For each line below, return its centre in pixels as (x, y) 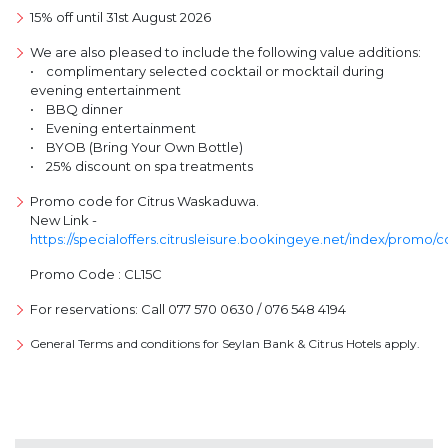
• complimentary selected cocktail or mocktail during (207, 70)
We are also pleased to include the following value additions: (225, 51)
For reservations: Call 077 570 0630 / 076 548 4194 (188, 308)
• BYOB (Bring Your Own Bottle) (136, 146)
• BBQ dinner (76, 108)
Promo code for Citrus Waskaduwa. (144, 200)
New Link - (63, 219)
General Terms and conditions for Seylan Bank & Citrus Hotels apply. (225, 343)
